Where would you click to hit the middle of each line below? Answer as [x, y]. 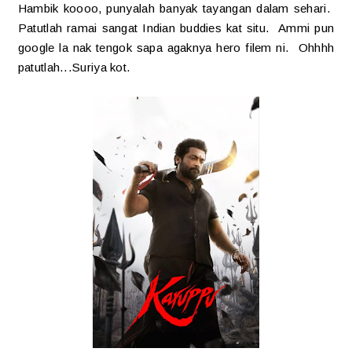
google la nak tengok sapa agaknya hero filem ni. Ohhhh [176, 47]
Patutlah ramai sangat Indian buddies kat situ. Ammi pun [176, 27]
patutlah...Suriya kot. [74, 67]
